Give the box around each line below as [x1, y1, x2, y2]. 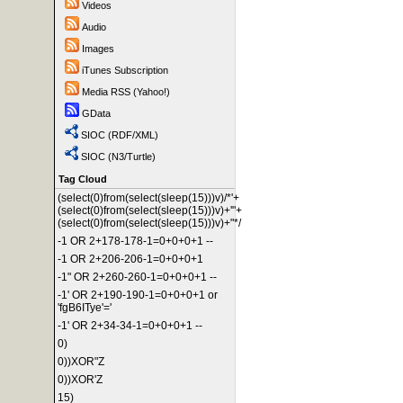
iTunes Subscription [82, 65, 168, 76]
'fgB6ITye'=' [58, 301, 112, 314]
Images [82, 43, 114, 54]
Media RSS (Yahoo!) [82, 86, 170, 97]
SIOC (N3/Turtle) [81, 151, 156, 162]
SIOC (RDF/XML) [81, 130, 158, 140]
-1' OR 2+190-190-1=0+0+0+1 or [58, 289, 218, 301]
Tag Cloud [58, 174, 107, 184]
